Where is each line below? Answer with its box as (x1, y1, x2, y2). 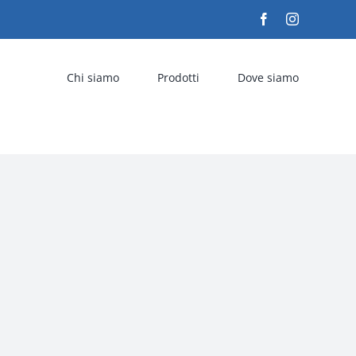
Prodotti (157, 69, 199, 85)
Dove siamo (238, 69, 299, 85)
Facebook (269, 12, 319, 25)
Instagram (298, 12, 347, 25)
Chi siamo (67, 69, 119, 85)
